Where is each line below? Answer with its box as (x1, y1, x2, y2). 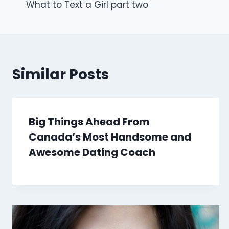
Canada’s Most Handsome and (29, 130, 191, 145)
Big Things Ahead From (29, 114, 150, 129)
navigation (26, 1, 108, 21)
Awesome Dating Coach (29, 145, 155, 160)
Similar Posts (12, 64, 109, 85)
